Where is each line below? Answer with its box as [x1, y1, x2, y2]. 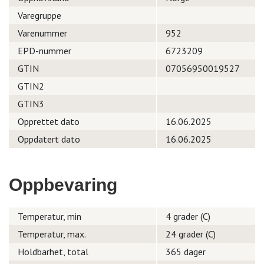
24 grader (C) [166, 228, 216, 240]
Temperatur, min [18, 210, 81, 222]
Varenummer [18, 27, 67, 39]
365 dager [166, 246, 206, 258]
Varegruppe [18, 9, 61, 21]
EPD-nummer [18, 45, 71, 57]
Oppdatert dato [18, 133, 80, 145]
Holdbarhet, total [18, 246, 88, 258]
